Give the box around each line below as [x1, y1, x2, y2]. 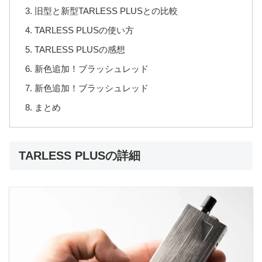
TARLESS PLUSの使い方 [35, 25, 135, 35]
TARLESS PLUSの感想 [35, 44, 126, 54]
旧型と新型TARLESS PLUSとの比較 [35, 5, 178, 16]
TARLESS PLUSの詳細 [19, 149, 140, 163]
